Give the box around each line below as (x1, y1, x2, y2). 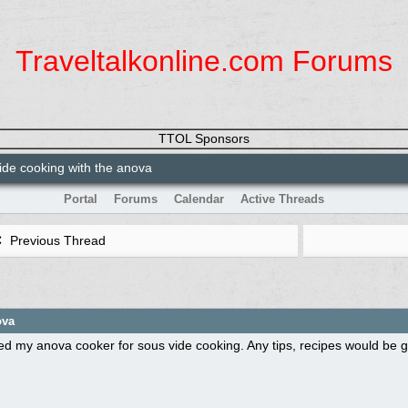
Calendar (173, 192, 224, 206)
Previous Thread (6, 233, 107, 248)
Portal (63, 192, 97, 206)
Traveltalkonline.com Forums (15, 45, 393, 77)
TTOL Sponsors (158, 131, 250, 146)
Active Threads (240, 192, 324, 206)
